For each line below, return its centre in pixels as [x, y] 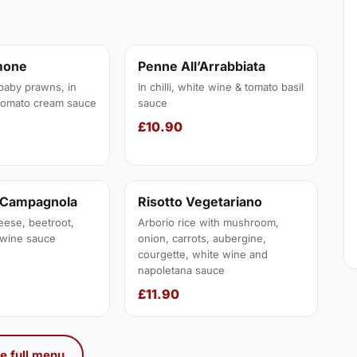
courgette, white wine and [203, 255]
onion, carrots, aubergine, [202, 239]
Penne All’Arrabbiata [202, 67]
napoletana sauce [182, 271]
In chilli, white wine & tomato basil [221, 87]
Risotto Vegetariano [200, 202]
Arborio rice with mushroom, [209, 223]
